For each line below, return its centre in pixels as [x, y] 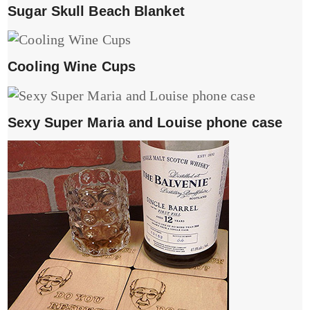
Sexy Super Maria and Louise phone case [145, 122]
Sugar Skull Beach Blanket [96, 11]
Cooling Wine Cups [72, 67]
